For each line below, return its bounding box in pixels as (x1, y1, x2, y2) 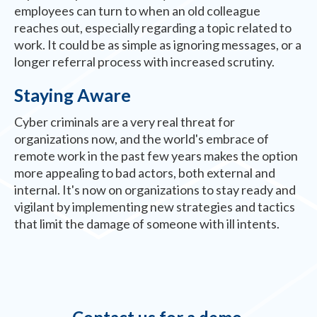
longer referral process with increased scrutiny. (14, 53, 275, 69)
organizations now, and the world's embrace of (14, 130, 269, 146)
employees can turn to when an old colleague (14, 2, 260, 18)
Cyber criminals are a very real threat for (14, 113, 235, 129)
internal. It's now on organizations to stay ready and (14, 181, 296, 197)
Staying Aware (14, 83, 131, 105)
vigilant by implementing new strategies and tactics (14, 198, 295, 214)
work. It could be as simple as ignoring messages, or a (14, 36, 301, 52)
